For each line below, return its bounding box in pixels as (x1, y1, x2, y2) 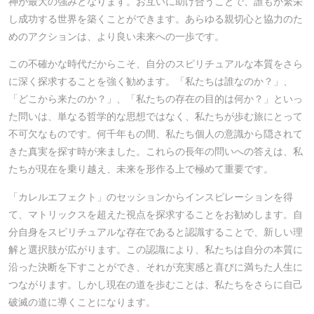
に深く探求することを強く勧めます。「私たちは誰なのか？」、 (8, 76, 293, 88)
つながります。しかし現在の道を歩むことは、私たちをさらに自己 (8, 278, 303, 290)
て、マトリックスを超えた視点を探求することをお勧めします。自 (8, 208, 303, 220)
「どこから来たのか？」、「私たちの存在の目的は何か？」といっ (8, 93, 303, 105)
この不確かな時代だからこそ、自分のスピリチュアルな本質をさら (8, 58, 303, 70)
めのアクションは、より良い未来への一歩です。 (8, 30, 224, 42)
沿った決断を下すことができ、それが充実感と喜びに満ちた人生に (8, 261, 303, 273)
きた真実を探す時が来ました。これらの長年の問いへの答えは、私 (8, 146, 303, 158)
